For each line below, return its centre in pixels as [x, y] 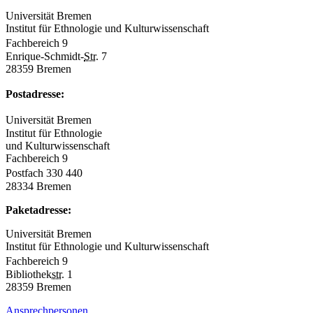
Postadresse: [35, 94]
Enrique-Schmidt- [45, 56]
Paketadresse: [38, 210]
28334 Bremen [38, 186]
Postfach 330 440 [48, 173]
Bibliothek [29, 274]
